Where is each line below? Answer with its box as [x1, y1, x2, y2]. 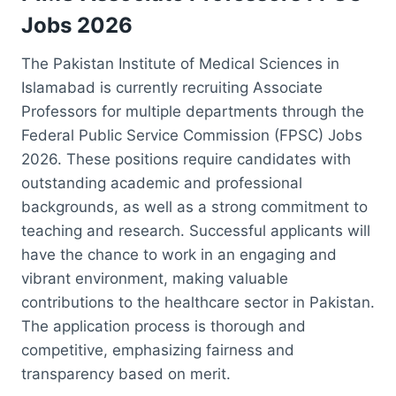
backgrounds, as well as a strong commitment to [21, 197, 368, 216]
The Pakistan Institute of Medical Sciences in [21, 54, 339, 72]
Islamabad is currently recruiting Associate [21, 78, 323, 96]
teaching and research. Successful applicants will [21, 221, 370, 240]
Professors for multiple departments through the [21, 102, 364, 120]
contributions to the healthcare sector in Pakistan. [21, 293, 375, 311]
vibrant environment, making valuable [21, 269, 288, 287]
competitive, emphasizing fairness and [21, 340, 294, 359]
